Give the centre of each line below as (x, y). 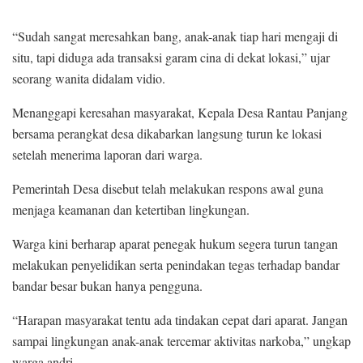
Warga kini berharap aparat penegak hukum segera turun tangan (175, 244)
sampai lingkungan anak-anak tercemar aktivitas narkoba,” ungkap (181, 341)
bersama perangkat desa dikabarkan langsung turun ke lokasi (167, 134)
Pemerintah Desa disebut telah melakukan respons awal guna (168, 189)
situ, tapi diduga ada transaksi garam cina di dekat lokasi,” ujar (171, 58)
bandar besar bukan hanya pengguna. (107, 286)
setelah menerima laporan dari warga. (107, 155)
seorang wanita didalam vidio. (89, 79)
